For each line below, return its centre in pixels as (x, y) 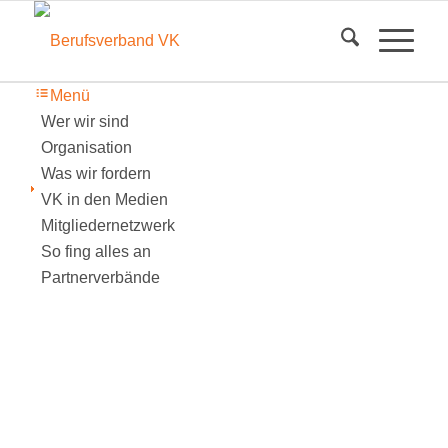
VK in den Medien (104, 199)
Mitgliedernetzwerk (107, 225)
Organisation (86, 147)
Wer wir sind (84, 121)
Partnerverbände (100, 277)
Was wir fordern (95, 173)
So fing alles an (95, 251)
